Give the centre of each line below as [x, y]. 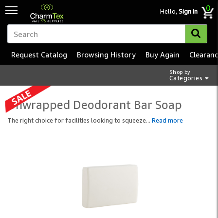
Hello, [169, 11]
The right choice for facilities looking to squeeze [77, 120]
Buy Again [163, 54]
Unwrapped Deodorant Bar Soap [95, 105]
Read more [167, 120]
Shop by [180, 72]
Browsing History [106, 54]
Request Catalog [39, 54]
